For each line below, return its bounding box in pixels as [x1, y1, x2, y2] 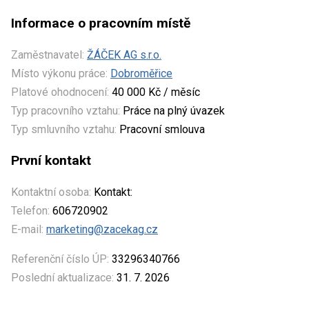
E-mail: [11, 222, 43, 236]
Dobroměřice [110, 66, 172, 80]
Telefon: [11, 203, 50, 217]
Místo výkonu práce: [11, 66, 108, 80]
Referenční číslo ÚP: [11, 252, 109, 266]
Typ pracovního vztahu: [11, 103, 120, 117]
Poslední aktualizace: [11, 270, 114, 284]
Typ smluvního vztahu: [11, 122, 117, 136]
